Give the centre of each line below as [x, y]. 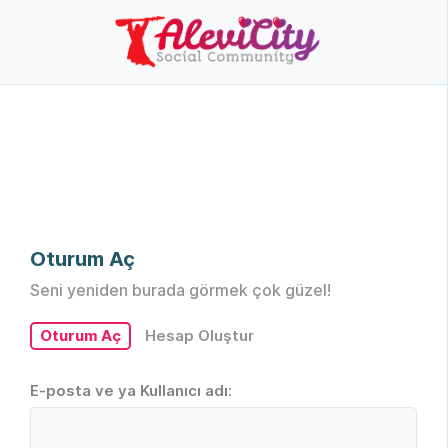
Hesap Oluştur [199, 336]
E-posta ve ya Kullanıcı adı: [131, 391]
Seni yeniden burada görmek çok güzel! [180, 290]
